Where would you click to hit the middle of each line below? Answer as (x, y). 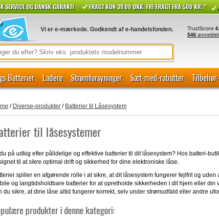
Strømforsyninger (96, 77)
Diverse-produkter (36, 106)
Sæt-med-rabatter (157, 77)
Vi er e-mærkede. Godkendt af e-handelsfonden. (107, 29)
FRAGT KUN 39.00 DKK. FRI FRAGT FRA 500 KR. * (148, 7)
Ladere (53, 77)
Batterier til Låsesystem (96, 106)
